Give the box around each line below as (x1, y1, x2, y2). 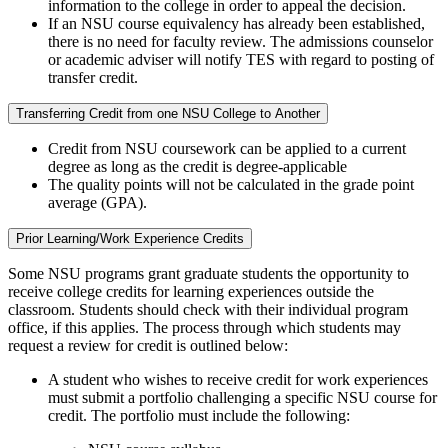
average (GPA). (48, 194, 147, 212)
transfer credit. (48, 69, 138, 87)
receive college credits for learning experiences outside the (8, 283, 374, 301)
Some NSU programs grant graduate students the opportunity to (8, 265, 409, 283)
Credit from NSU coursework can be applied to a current (48, 140, 406, 158)
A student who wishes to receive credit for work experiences (48, 371, 428, 389)
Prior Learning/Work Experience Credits (16, 231, 244, 247)
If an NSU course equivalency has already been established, (48, 15, 425, 33)
